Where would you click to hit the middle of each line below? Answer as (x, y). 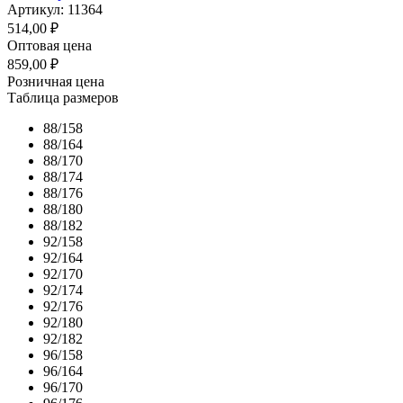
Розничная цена (56, 81)
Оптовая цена (49, 45)
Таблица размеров (63, 97)
